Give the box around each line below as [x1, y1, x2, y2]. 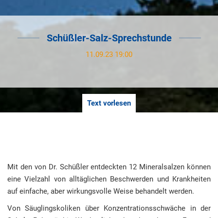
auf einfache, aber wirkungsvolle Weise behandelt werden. [7, 187, 194, 196]
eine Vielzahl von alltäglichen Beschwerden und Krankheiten [7, 175, 211, 183]
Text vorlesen [87, 99, 131, 108]
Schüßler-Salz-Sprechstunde [46, 32, 172, 44]
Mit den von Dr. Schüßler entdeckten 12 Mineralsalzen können [7, 163, 211, 171]
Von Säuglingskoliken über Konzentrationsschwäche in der [7, 204, 211, 213]
